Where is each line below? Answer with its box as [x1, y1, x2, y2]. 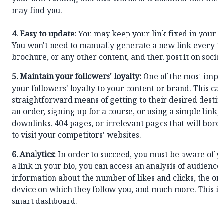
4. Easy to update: [12, 28, 76, 41]
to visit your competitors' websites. [12, 129, 141, 143]
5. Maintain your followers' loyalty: [12, 71, 141, 84]
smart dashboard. [12, 196, 77, 209]
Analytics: [20, 149, 56, 162]
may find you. [12, 5, 62, 18]
